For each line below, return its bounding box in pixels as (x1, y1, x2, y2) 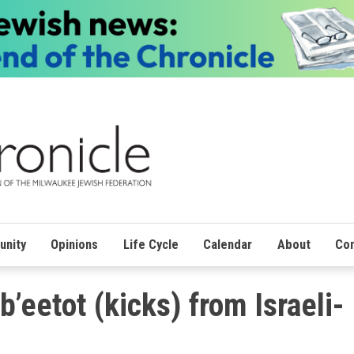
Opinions (51, 236, 99, 252)
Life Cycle (122, 236, 179, 252)
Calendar (203, 236, 253, 252)
